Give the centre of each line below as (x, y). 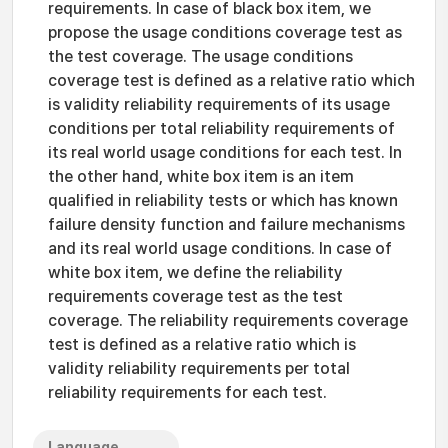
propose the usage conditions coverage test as (225, 32)
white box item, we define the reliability (195, 272)
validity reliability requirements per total (199, 368)
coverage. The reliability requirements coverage (228, 320)
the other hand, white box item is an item (201, 176)
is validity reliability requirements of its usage (219, 104)
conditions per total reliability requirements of (221, 128)
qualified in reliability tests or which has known (223, 200)
